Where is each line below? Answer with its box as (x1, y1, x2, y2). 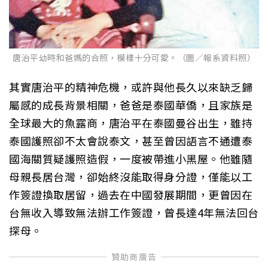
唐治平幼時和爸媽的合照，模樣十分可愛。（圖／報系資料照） (13, 51, 255, 63)
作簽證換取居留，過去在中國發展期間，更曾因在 (9, 187, 252, 203)
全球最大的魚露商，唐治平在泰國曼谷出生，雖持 (9, 115, 252, 131)
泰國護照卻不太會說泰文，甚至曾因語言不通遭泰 (9, 133, 252, 149)
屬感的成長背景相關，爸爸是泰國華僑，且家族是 (9, 97, 252, 113)
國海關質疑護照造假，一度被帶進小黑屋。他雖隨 (9, 151, 252, 167)
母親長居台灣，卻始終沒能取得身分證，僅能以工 (9, 169, 252, 185)
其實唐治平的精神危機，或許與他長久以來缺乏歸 (9, 79, 252, 95)
